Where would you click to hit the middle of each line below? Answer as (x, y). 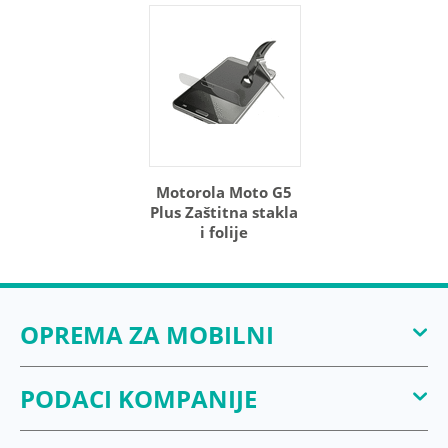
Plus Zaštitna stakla (224, 212)
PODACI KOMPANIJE (138, 398)
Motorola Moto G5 (224, 192)
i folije (224, 232)
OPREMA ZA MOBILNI (147, 334)
